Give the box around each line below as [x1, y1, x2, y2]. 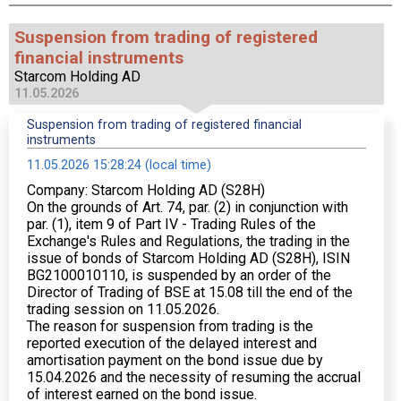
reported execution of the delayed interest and [27, 335, 317, 352]
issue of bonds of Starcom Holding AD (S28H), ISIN [27, 250, 350, 267]
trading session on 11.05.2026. [27, 301, 219, 318]
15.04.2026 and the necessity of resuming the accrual [27, 369, 361, 386]
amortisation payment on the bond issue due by [27, 352, 323, 369]
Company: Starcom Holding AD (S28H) [27, 182, 265, 199]
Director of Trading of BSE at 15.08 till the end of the [27, 284, 353, 301]
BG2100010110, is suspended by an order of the [27, 267, 331, 284]
